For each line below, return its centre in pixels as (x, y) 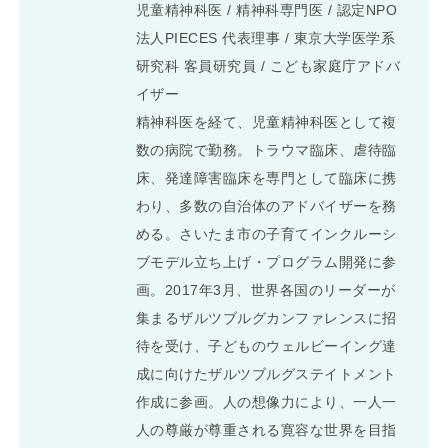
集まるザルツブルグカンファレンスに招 (266, 318)
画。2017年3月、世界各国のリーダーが (265, 290)
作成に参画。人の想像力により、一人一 (266, 402)
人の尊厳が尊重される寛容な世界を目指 (266, 430)
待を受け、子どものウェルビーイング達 (266, 346)
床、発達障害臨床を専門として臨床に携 (266, 178)
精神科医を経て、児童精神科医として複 (266, 122)
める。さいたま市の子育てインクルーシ (266, 234)
